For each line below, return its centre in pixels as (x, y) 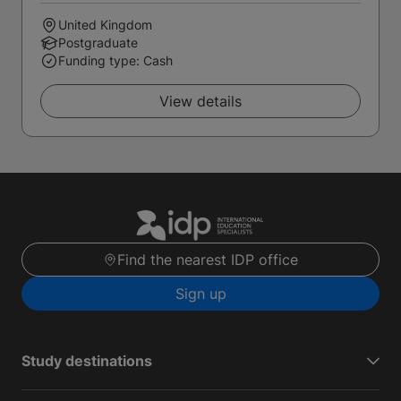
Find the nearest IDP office (208, 260)
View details (200, 101)
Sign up (200, 294)
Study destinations (87, 361)
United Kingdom (105, 25)
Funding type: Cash (115, 60)
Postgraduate (98, 43)
